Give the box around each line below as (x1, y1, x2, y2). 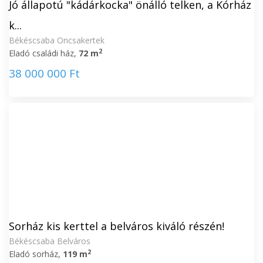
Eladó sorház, (9, 248, 63, 259)
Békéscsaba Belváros (9, 235, 90, 247)
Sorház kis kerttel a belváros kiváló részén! (9, 219, 224, 233)
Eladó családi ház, (9, 48, 79, 59)
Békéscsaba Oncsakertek (9, 35, 104, 46)
